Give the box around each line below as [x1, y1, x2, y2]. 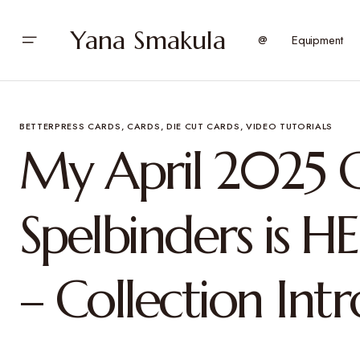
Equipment [291, 31, 343, 49]
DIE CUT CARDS [166, 120, 240, 133]
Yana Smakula [71, 24, 226, 56]
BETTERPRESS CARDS [19, 120, 121, 133]
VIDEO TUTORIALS [246, 120, 333, 133]
